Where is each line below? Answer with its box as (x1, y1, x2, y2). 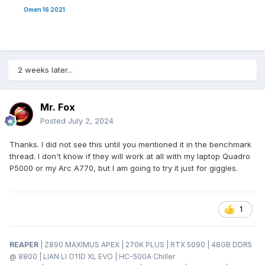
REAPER (9, 240, 40, 250)
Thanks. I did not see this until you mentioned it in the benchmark (9, 140, 251, 150)
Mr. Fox (40, 101, 75, 114)
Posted (40, 116, 68, 126)
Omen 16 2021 (9, 6, 65, 14)
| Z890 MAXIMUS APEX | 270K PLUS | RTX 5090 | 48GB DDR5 (40, 240, 252, 250)
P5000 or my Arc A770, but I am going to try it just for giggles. (9, 163, 240, 173)
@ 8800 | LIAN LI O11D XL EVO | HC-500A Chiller (9, 252, 175, 261)
